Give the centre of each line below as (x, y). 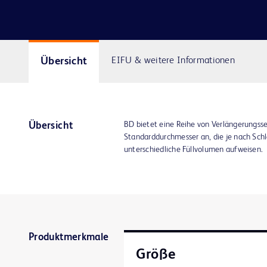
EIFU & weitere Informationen (173, 61)
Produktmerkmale (69, 237)
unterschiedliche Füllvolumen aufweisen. (194, 149)
